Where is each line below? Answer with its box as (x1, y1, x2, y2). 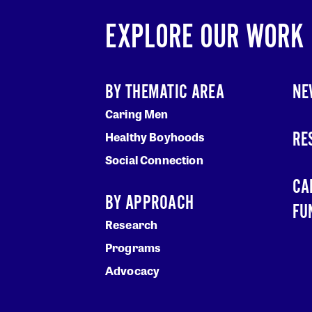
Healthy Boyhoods (105, 129, 205, 146)
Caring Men (105, 106, 169, 123)
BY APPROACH (105, 191, 194, 217)
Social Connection (105, 152, 203, 169)
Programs (105, 240, 162, 256)
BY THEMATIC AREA (105, 80, 224, 106)
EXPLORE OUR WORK (105, 18, 304, 58)
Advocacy (105, 263, 160, 279)
